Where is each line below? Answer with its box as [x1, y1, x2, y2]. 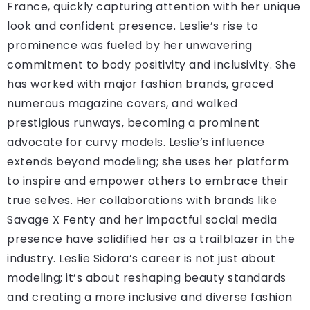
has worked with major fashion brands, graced [7, 75, 273, 92]
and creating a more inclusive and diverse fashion [7, 289, 293, 305]
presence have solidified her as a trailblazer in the [7, 230, 295, 247]
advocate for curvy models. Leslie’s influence [7, 134, 265, 150]
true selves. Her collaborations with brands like [7, 192, 277, 208]
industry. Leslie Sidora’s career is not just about [7, 250, 275, 266]
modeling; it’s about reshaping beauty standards [7, 269, 286, 286]
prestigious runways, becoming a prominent [7, 114, 260, 131]
